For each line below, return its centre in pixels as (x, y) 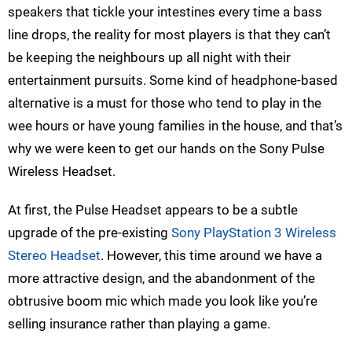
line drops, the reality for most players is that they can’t (169, 34)
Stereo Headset (54, 255)
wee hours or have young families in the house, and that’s (175, 125)
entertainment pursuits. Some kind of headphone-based (173, 80)
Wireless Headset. (62, 171)
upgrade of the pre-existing (90, 232)
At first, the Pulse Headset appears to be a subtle (153, 209)
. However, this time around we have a (211, 255)
